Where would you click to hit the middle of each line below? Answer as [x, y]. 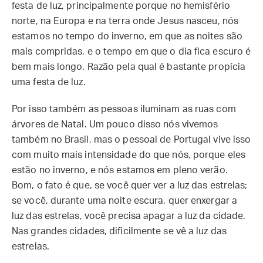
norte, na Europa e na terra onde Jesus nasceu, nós [125, 21]
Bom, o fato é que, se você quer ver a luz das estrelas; [130, 186]
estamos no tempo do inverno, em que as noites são [127, 36]
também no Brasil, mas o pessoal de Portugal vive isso [131, 140]
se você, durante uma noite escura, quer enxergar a [125, 201]
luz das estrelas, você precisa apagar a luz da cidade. [129, 216]
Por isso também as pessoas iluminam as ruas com [124, 109]
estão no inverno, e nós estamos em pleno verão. [120, 170]
